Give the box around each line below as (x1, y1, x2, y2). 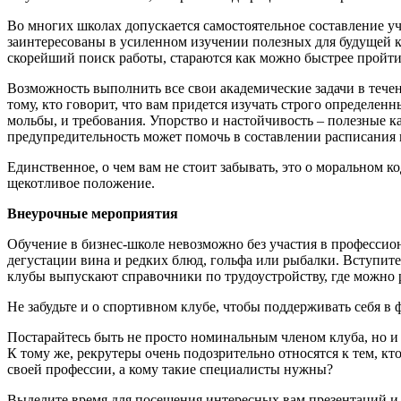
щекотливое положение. (7, 175, 155, 191)
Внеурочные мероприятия (7, 205, 178, 221)
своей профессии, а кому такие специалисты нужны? (7, 361, 333, 377)
